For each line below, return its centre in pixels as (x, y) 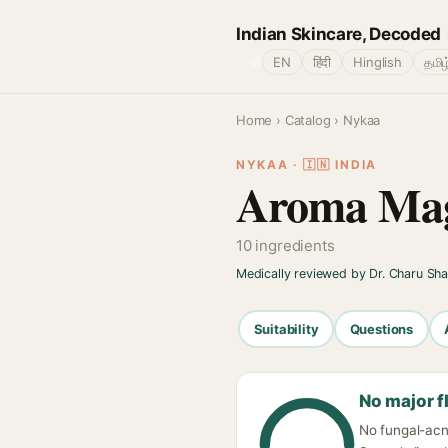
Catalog (307, 120)
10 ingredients (285, 245)
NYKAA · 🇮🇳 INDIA (306, 164)
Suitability (286, 328)
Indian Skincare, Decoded (338, 33)
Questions (381, 328)
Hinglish (377, 62)
